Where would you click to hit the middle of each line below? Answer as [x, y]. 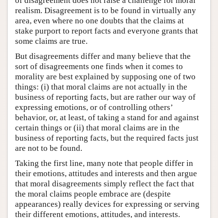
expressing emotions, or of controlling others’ [94, 108]
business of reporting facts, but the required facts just [107, 138]
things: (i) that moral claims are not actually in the [101, 87]
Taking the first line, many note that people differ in [104, 163]
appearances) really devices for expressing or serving [107, 204]
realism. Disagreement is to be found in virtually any [106, 11]
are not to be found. [49, 148]
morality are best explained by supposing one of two [105, 77]
